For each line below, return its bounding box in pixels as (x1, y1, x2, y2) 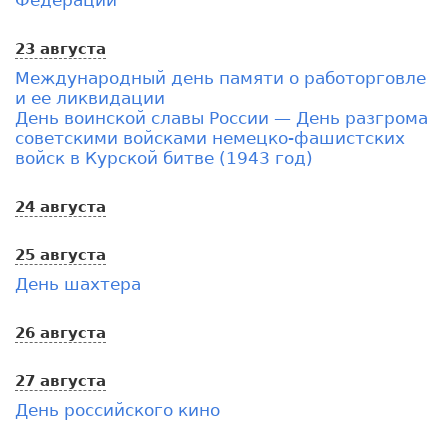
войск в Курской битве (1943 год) (15, 147, 313, 168)
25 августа (15, 245, 106, 264)
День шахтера (15, 273, 141, 294)
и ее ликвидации (15, 87, 165, 108)
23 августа (15, 39, 106, 58)
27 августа (15, 371, 106, 390)
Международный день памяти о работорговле (15, 67, 426, 88)
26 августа (15, 323, 106, 342)
